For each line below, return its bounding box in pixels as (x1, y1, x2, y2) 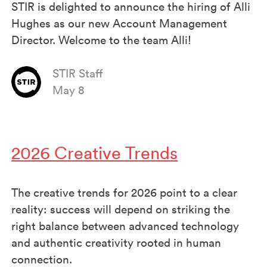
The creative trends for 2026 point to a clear (11, 185, 238, 200)
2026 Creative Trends (11, 142, 178, 164)
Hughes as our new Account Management (11, 15, 228, 30)
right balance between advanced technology (11, 219, 240, 234)
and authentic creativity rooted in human (11, 235, 222, 250)
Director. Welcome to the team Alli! (11, 32, 192, 47)
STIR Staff (52, 66, 104, 81)
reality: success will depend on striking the (11, 202, 231, 217)
